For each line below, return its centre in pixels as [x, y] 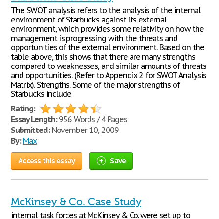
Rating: [23, 109]
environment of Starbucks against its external [89, 20]
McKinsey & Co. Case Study [76, 202]
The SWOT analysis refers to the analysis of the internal [106, 10]
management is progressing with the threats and [94, 38]
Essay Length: [34, 119]
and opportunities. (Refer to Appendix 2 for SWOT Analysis [109, 75]
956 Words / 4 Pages [92, 119]
